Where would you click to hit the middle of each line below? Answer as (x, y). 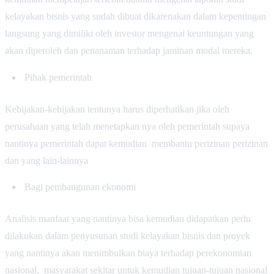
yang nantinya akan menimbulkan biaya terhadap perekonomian (128, 253)
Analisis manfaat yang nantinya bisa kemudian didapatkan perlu (128, 218)
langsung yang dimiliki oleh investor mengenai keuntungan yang (129, 34)
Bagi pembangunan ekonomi (80, 187)
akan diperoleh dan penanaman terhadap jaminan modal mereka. (129, 51)
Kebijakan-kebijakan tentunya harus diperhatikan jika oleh (117, 109)
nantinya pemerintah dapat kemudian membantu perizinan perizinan (136, 143)
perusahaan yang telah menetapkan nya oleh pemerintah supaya (127, 126)
